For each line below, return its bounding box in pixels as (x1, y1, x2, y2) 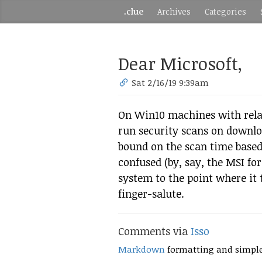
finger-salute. (118, 187, 184, 201)
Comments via (118, 224, 191, 238)
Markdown (118, 243, 165, 255)
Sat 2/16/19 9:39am (132, 77, 209, 88)
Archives (157, 6, 191, 17)
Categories (205, 6, 246, 17)
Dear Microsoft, (118, 51, 242, 75)
